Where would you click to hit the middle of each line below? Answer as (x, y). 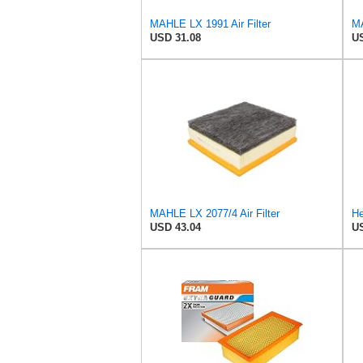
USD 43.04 (175, 227)
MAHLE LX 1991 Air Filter (210, 23)
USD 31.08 (175, 37)
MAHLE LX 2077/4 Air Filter (215, 213)
